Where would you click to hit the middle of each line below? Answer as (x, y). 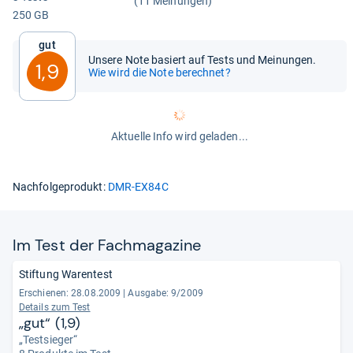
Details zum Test (55, 307)
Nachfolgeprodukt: (60, 187)
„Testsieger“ (48, 340)
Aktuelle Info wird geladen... (180, 136)
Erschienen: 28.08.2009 (70, 293)
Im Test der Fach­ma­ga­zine (107, 245)
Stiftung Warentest (66, 274)
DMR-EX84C (138, 187)
